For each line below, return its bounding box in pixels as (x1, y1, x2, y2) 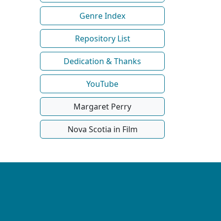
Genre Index (79, 10, 125, 21)
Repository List (74, 33, 130, 44)
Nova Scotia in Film (67, 123, 138, 135)
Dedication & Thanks (64, 55, 141, 67)
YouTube (86, 78, 118, 89)
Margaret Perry (74, 101, 131, 112)
